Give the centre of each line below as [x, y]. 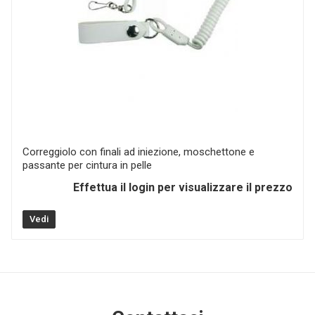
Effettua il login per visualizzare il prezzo [183, 187]
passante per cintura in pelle [87, 165]
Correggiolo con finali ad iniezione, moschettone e [139, 152]
